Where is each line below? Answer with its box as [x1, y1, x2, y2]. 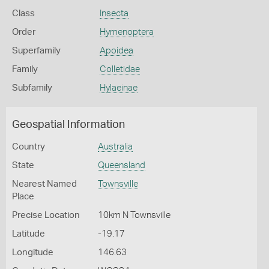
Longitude [12, 248, 53, 257]
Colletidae [99, 65, 140, 74]
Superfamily [12, 46, 61, 55]
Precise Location [12, 211, 80, 220]
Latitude [12, 229, 45, 238]
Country [12, 142, 45, 151]
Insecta [99, 9, 128, 18]
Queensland [97, 161, 145, 170]
